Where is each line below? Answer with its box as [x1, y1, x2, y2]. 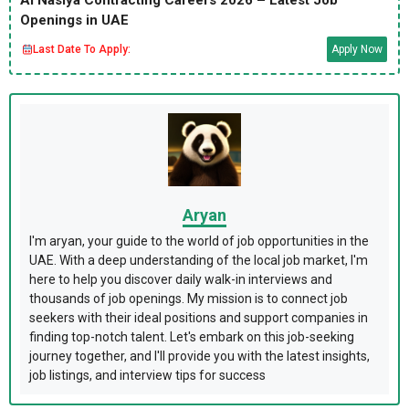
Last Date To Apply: [33, 43, 131, 56]
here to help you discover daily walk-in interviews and [29, 272, 332, 287]
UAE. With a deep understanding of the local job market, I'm [29, 253, 368, 267]
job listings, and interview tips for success [29, 368, 266, 383]
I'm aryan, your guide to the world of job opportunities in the [29, 234, 369, 248]
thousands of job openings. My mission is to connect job [29, 291, 348, 306]
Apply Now [331, 43, 383, 56]
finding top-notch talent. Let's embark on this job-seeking [29, 330, 354, 344]
